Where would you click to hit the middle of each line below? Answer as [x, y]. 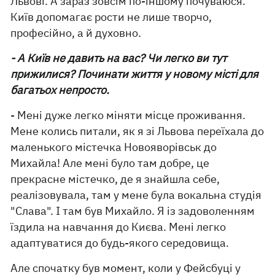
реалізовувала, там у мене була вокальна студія [136, 195]
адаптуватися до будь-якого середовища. [120, 243]
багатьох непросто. [60, 90]
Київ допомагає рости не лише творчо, [111, 17]
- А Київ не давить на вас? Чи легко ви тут [119, 58]
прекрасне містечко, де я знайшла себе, [115, 179]
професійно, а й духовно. [76, 33]
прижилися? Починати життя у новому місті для [135, 74]
